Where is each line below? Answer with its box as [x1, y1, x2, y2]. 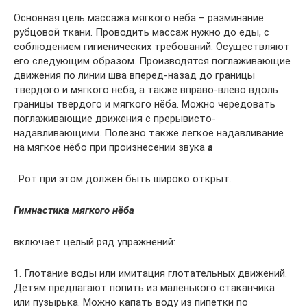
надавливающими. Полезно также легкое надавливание [14, 127, 284, 140]
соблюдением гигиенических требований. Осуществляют [14, 40, 290, 53]
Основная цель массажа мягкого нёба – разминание [14, 12, 264, 25]
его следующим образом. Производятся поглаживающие [14, 55, 291, 68]
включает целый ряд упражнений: [14, 236, 175, 249]
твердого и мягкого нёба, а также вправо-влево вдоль [14, 84, 278, 97]
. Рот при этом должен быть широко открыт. [14, 173, 232, 186]
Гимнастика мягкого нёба [14, 204, 134, 217]
